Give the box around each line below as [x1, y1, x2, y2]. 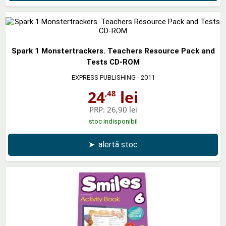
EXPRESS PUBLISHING [71, 73, 136, 81]
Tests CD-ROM [86, 57, 140, 67]
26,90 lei [106, 104, 137, 115]
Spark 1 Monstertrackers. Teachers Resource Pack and [11, 46, 215, 55]
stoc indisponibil [88, 117, 138, 125]
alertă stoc [98, 139, 138, 149]
